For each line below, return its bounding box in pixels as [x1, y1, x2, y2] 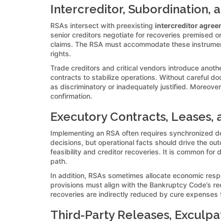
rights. [50, 49, 71, 58]
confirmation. [50, 91, 92, 100]
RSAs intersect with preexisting [50, 21, 155, 30]
